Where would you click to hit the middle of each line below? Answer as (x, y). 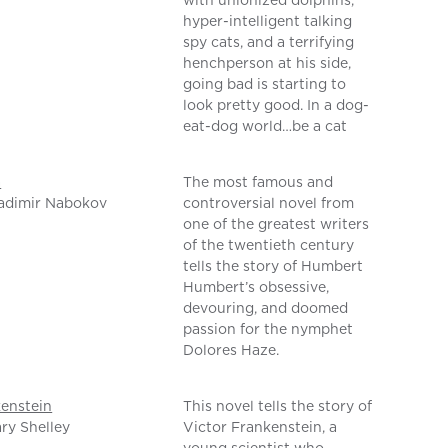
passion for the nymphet (268, 329)
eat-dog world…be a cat (265, 126)
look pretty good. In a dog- (276, 105)
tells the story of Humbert (273, 266)
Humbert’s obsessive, (256, 287)
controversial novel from (269, 203)
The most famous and (258, 182)
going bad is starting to (265, 84)
